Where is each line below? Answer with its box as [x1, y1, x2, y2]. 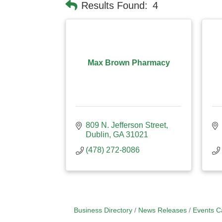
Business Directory [73, 207, 132, 214]
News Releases [138, 207, 187, 214]
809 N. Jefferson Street [86, 121, 166, 129]
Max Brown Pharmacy [87, 58, 170, 67]
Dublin [86, 130, 109, 139]
